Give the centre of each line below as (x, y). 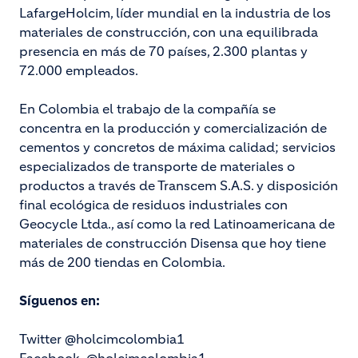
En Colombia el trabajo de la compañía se (147, 109)
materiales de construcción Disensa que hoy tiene (173, 243)
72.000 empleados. (79, 70)
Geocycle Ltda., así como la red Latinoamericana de (177, 224)
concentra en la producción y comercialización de (173, 128)
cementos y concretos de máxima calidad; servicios (177, 147)
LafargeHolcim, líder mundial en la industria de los (175, 13)
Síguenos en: (60, 300)
